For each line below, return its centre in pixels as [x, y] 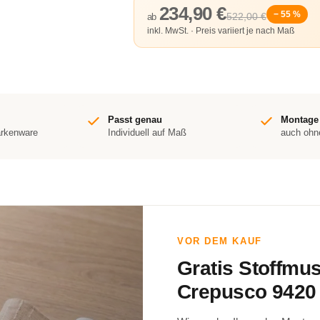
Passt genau [135, 120]
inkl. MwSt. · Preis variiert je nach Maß [220, 31]
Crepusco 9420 [247, 292]
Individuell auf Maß [147, 132]
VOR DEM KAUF [220, 241]
